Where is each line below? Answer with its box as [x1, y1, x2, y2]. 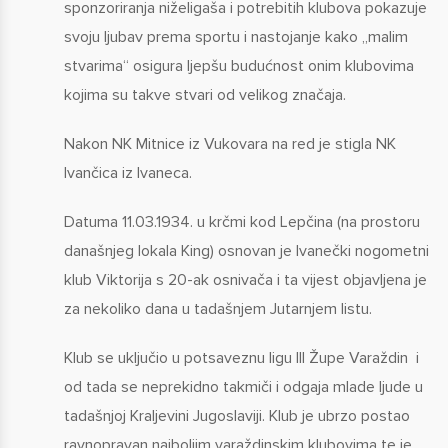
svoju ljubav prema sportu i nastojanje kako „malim [63, 26, 408, 47]
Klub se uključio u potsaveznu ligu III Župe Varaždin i [63, 347, 419, 368]
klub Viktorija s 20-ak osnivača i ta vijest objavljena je [63, 269, 427, 290]
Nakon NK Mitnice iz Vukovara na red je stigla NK [63, 133, 396, 154]
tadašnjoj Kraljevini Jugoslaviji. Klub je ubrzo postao [63, 405, 410, 426]
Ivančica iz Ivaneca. [63, 162, 192, 183]
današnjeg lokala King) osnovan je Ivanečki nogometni [63, 240, 429, 261]
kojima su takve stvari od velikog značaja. [63, 84, 346, 105]
